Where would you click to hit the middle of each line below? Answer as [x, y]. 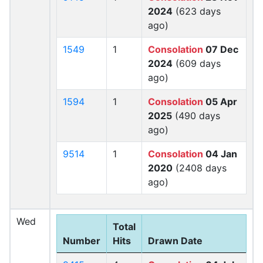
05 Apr [220, 102]
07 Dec [221, 49]
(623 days [197, 11]
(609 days [197, 63]
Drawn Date [175, 241]
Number [82, 241]
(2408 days [200, 168]
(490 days [196, 116]
